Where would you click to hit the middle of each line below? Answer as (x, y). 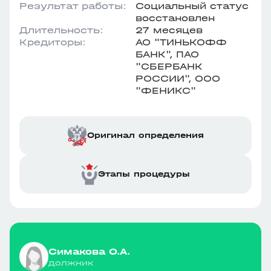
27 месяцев (169, 30)
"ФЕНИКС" (166, 90)
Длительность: (61, 30)
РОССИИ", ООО (178, 78)
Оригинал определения (145, 135)
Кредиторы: (53, 42)
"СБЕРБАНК (169, 66)
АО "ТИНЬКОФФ (181, 42)
